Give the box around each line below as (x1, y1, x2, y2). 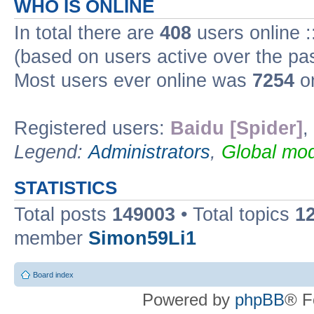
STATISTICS (14, 178, 117, 198)
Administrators (88, 142, 210, 163)
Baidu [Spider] (170, 118, 303, 139)
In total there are (14, 22, 160, 43)
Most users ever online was (14, 70, 252, 91)
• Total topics (175, 204, 295, 225)
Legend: (14, 142, 88, 163)
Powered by (142, 289, 235, 309)
